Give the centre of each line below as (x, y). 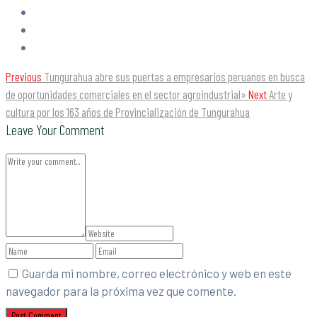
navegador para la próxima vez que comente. (121, 291)
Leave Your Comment (55, 130)
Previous (24, 77)
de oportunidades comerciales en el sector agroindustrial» (126, 94)
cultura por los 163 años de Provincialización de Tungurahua (128, 112)
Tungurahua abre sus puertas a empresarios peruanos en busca (174, 77)
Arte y (281, 94)
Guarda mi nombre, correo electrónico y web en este (157, 273)
